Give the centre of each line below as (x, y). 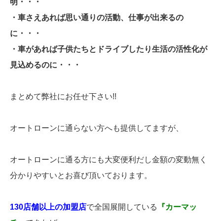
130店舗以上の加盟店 (48, 207)
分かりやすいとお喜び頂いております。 (81, 176)
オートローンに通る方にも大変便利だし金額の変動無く (109, 160)
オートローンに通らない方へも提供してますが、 (97, 128)
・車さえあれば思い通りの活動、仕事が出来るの (97, 18)
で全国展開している (122, 207)
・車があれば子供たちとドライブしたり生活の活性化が (109, 49)
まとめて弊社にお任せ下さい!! (63, 97)
